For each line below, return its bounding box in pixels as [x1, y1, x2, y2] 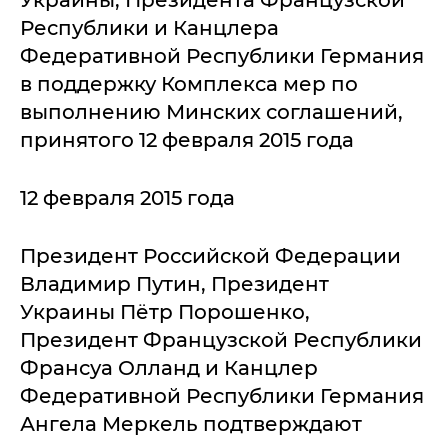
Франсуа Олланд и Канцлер [20, 356, 318, 380]
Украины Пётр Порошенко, [20, 300, 310, 324]
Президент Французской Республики [20, 328, 422, 352]
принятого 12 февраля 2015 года [20, 128, 354, 152]
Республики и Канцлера [20, 16, 279, 40]
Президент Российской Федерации [20, 244, 401, 268]
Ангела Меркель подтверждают [20, 412, 362, 436]
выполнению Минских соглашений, [20, 100, 403, 124]
